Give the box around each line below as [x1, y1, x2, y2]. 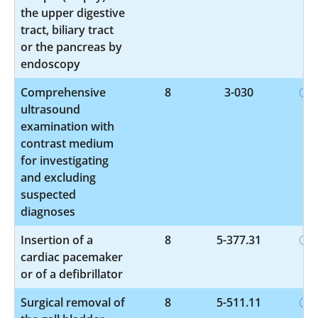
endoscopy [21, 55, 80, 72]
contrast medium [21, 135, 114, 151]
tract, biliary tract [21, 21, 114, 38]
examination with [21, 118, 114, 134]
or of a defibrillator [21, 265, 123, 282]
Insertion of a [21, 231, 93, 248]
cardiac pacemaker [21, 248, 123, 265]
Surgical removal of [21, 294, 125, 310]
